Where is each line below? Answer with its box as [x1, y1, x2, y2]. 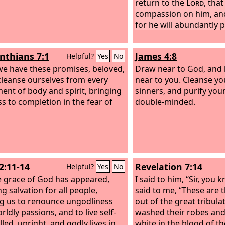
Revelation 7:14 [135, 161, 202, 173]
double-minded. [135, 96, 195, 107]
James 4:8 [135, 50, 177, 62]
